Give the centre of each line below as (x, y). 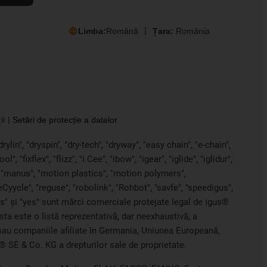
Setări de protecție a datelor (65, 120)
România (193, 31)
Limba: (92, 31)
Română (122, 31)
